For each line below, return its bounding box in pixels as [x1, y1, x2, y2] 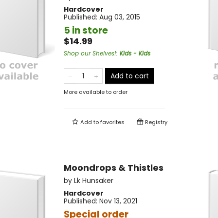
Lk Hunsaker [74, 176, 113, 186]
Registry [144, 118, 167, 127]
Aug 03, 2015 [99, 12, 140, 22]
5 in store [64, 24, 108, 37]
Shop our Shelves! [64, 49, 116, 58]
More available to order [64, 88, 127, 96]
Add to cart [110, 71, 149, 81]
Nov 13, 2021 [99, 196, 137, 206]
